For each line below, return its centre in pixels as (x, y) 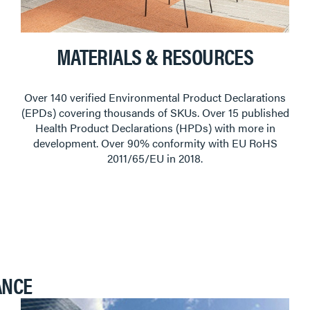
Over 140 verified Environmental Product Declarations (155, 97)
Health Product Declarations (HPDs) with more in (155, 127)
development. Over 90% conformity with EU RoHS (155, 143)
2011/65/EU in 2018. (155, 158)
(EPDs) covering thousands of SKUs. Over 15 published (155, 112)
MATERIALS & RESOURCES (155, 55)
